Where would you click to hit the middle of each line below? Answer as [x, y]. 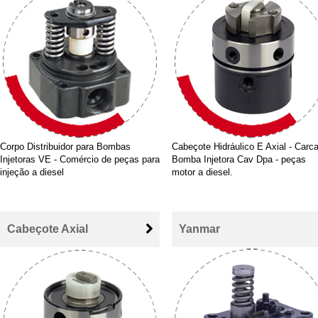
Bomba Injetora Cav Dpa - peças [239, 159]
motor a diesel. [202, 172]
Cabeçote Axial [48, 229]
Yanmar [199, 229]
